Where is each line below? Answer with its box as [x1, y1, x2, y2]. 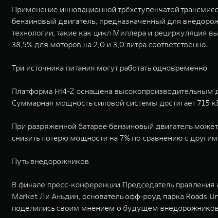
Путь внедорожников [12, 156, 89, 166]
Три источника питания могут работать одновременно [12, 63, 207, 73]
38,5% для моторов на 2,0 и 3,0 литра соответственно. [12, 39, 208, 50]
